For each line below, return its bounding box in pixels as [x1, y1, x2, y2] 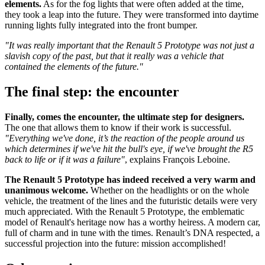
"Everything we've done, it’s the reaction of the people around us [5, 133, 244, 144]
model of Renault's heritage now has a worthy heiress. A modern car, [5, 217, 260, 228]
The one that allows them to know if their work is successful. [5, 122, 231, 133]
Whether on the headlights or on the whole [88, 185, 249, 196]
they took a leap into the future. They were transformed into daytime [5, 9, 258, 20]
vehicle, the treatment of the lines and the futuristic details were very [5, 196, 257, 206]
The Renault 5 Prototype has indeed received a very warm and [5, 174, 256, 185]
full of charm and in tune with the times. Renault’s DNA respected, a [5, 228, 260, 238]
